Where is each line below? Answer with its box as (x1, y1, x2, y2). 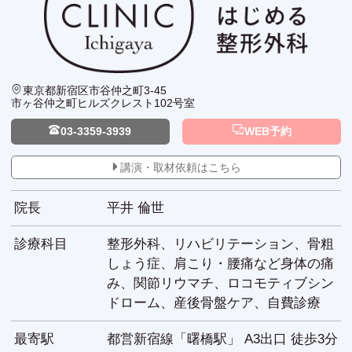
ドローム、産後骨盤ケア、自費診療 (106, 295, 321, 311)
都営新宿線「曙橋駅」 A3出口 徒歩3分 (106, 331, 338, 346)
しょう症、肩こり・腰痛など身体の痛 (106, 256, 334, 272)
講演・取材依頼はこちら (119, 160, 241, 174)
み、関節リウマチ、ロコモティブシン (106, 276, 334, 291)
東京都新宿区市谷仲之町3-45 (23, 84, 167, 97)
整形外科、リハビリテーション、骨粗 (106, 236, 334, 252)
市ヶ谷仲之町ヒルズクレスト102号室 (11, 97, 195, 110)
